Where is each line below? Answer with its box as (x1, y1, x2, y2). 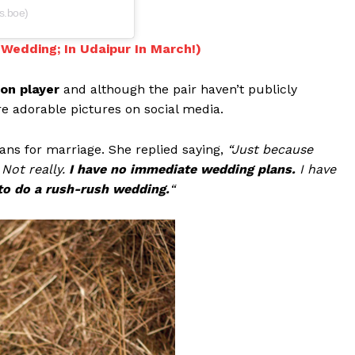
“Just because (227, 141, 313, 157)
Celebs (151, 294, 189, 308)
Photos (151, 318, 190, 333)
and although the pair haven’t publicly (59, 81, 297, 97)
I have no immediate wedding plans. (69, 161, 300, 177)
